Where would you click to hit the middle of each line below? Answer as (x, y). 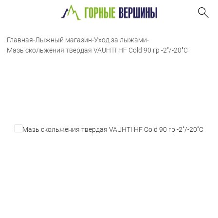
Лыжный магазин (64, 40)
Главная (20, 40)
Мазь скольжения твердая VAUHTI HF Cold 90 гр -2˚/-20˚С (97, 50)
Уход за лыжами (120, 40)
